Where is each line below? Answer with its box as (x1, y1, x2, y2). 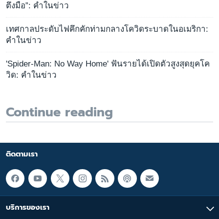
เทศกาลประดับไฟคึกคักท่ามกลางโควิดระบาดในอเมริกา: (6, 24, 208, 34)
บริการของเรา (6, 201, 49, 213)
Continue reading (6, 102, 113, 122)
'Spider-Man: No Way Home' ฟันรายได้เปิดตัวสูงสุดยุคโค (6, 59, 210, 69)
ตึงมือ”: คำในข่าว (6, 1, 69, 11)
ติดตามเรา (6, 148, 38, 159)
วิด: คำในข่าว (6, 70, 57, 80)
